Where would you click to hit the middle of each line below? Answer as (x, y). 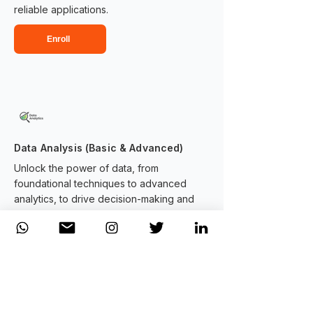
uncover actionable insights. (78, 214)
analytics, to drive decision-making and (104, 199)
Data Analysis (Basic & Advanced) (99, 148)
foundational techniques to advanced (100, 183)
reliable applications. (61, 9)
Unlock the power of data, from (86, 168)
